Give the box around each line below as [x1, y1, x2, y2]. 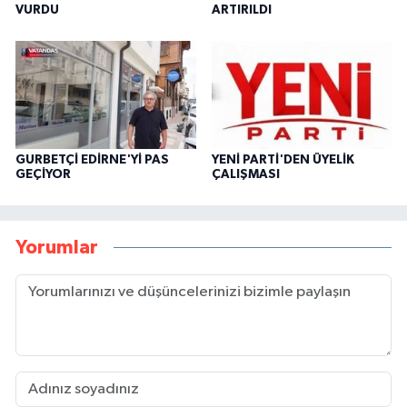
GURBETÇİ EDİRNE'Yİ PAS [15, 154, 169, 167]
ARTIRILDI [211, 4, 272, 17]
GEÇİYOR [15, 168, 71, 182]
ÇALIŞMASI [211, 168, 280, 182]
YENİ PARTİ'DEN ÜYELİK [211, 154, 354, 167]
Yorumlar [15, 237, 98, 257]
